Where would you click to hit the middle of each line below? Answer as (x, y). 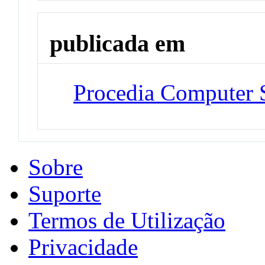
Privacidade (83, 247)
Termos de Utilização (127, 221)
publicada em (118, 44)
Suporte (65, 194)
